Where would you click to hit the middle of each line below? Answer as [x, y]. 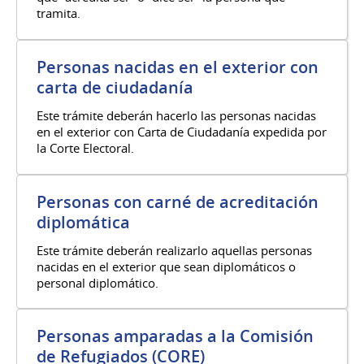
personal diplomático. [97, 282]
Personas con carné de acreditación [178, 201]
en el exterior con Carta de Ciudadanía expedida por [182, 131]
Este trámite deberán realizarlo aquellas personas [174, 250]
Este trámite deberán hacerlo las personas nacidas [176, 115]
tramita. [58, 13]
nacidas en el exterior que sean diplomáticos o [166, 266]
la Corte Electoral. [85, 147]
